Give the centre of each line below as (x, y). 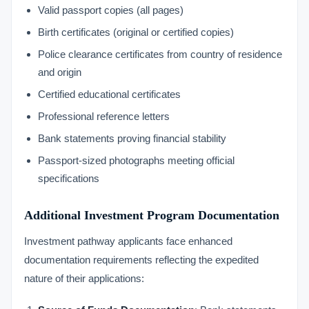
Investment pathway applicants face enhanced (128, 241)
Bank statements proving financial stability (132, 138)
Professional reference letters (104, 116)
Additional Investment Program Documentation (152, 215)
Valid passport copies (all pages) (111, 10)
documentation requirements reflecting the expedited (141, 260)
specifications (69, 178)
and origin (60, 72)
